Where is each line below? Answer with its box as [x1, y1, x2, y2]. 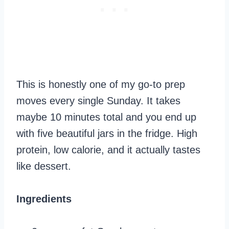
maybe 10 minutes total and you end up [16, 111, 196, 123]
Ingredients [16, 193, 72, 204]
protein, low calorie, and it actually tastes [16, 144, 200, 155]
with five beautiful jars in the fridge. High [16, 127, 197, 139]
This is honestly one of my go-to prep [16, 78, 185, 90]
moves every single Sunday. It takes [16, 95, 180, 106]
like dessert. [16, 160, 71, 172]
